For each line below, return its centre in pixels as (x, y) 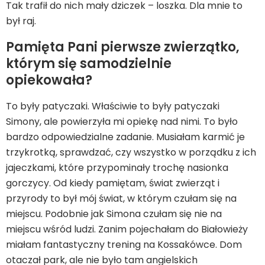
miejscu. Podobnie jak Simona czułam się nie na (114, 214)
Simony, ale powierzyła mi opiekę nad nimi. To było (122, 122)
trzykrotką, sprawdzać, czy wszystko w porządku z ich (131, 152)
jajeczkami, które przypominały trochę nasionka (117, 168)
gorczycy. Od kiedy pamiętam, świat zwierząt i (113, 183)
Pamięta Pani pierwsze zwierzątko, (123, 47)
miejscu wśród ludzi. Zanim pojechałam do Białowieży (127, 229)
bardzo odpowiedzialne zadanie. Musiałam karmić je (125, 137)
